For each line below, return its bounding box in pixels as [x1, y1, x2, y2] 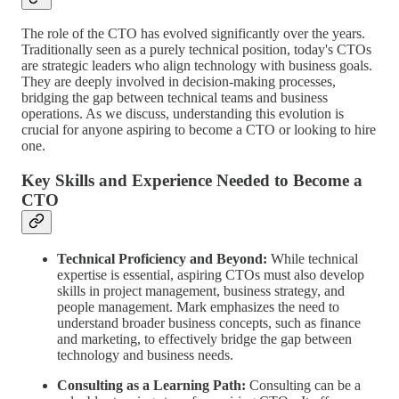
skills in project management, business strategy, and [57, 282, 345, 298]
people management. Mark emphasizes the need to [57, 298, 339, 314]
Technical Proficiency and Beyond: [57, 250, 267, 266]
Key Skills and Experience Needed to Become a [21, 170, 362, 190]
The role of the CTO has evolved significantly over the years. [21, 26, 365, 42]
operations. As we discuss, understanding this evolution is [21, 106, 344, 122]
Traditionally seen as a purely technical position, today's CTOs [21, 42, 371, 58]
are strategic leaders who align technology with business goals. [21, 58, 372, 74]
